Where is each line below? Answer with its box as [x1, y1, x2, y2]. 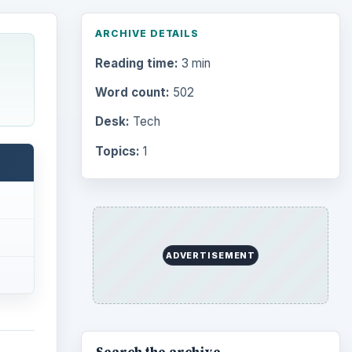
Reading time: [94, 56, 178, 71]
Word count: [94, 85, 170, 101]
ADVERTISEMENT [165, 249, 256, 261]
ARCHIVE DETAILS [94, 27, 200, 39]
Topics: [94, 143, 140, 159]
